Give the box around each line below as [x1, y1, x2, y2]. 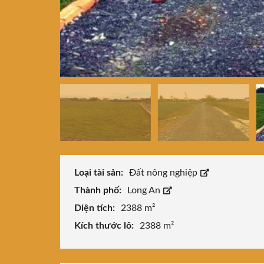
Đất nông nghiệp [129, 168, 200, 178]
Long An [127, 186, 163, 196]
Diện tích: [74, 203, 117, 213]
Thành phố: [74, 186, 124, 196]
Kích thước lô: [74, 221, 136, 231]
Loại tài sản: [74, 168, 126, 178]
